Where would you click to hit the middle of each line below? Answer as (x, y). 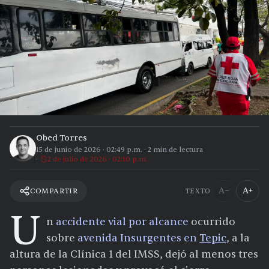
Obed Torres (62, 138)
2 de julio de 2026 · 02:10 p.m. (98, 159)
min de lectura (177, 150)
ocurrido (212, 222)
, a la (238, 238)
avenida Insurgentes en (138, 238)
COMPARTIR (54, 191)
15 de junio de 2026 (68, 150)
